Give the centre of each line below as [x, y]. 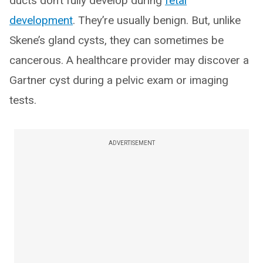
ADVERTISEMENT [131, 143]
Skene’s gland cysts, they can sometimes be [117, 40]
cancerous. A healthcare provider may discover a [129, 60]
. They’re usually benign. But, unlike [157, 20]
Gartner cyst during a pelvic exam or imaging [119, 80]
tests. [23, 100]
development [41, 20]
